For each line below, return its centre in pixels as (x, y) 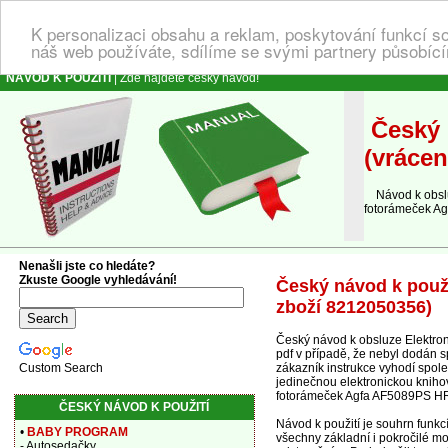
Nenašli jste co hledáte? (86, 266)
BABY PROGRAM (77, 432)
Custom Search (60, 368)
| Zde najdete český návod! (185, 78)
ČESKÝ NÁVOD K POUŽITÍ (134, 407)
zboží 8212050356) (354, 307)
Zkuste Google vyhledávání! (97, 280)
